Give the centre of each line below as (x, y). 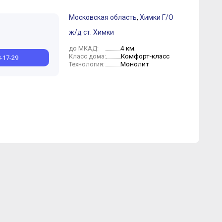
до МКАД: (83, 48)
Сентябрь (18, 40)
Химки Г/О (156, 17)
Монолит (135, 64)
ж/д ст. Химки (91, 32)
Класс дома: (87, 56)
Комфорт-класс (145, 56)
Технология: (86, 64)
